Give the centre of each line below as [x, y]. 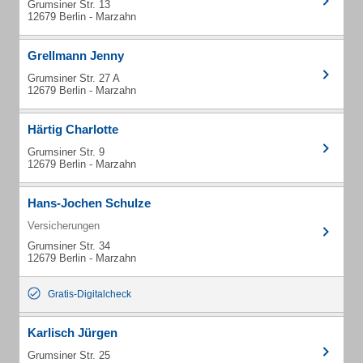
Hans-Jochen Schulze [89, 203]
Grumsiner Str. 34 [69, 246]
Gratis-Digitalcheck [90, 294]
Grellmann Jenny [76, 56]
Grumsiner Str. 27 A [74, 78]
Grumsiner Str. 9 [66, 152]
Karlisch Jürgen [73, 333]
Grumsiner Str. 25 [69, 355]
